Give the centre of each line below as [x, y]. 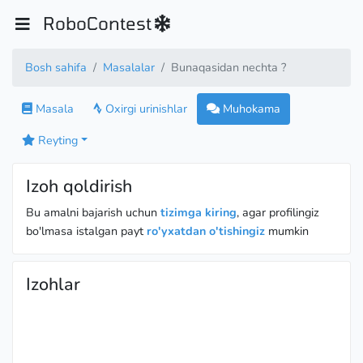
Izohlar [53, 284]
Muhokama [250, 109]
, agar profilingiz [278, 212]
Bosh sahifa [56, 67]
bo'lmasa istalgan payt [86, 231]
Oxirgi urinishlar [145, 109]
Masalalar [129, 67]
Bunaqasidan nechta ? [228, 67]
